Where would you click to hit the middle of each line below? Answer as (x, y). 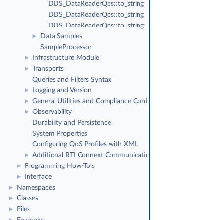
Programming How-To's (60, 166)
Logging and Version (62, 90)
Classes (27, 198)
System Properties (60, 134)
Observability (52, 112)
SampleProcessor (66, 47)
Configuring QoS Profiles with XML (85, 144)
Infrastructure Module (66, 58)
